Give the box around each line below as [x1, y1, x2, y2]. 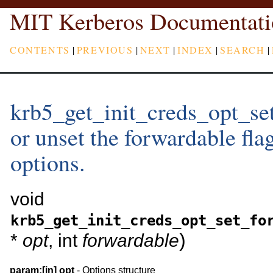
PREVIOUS [76, 43, 133, 56]
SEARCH [220, 43, 265, 56]
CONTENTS [10, 43, 70, 56]
